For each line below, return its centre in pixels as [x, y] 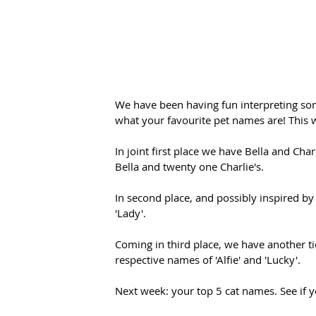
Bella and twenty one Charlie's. [189, 166]
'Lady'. [132, 213]
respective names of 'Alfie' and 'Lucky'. [208, 259]
